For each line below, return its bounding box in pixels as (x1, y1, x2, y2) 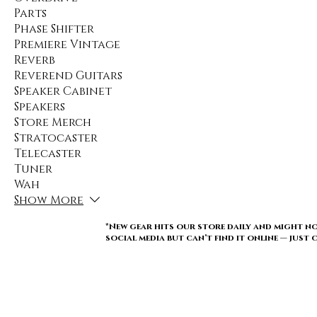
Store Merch (14, 115, 91, 130)
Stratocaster (14, 130, 98, 146)
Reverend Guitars (14, 68, 122, 83)
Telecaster (14, 146, 81, 161)
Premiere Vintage (14, 37, 120, 52)
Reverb (14, 52, 55, 68)
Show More (14, 192, 83, 208)
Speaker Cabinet (14, 83, 112, 99)
